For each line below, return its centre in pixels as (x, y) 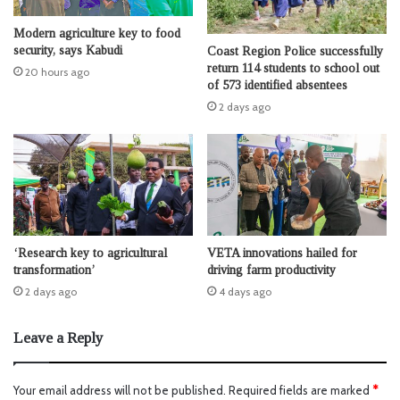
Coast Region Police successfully (295, 52)
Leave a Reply (58, 337)
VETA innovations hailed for (282, 253)
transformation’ (54, 270)
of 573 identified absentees (277, 86)
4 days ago (245, 291)
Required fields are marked (300, 390)
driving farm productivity (271, 270)
